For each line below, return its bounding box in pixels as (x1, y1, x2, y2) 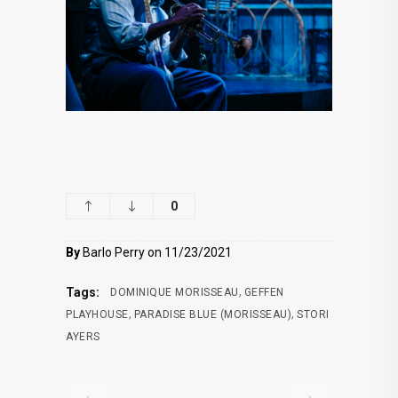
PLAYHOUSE (66, 308, 129, 322)
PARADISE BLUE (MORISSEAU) (133, 308, 291, 322)
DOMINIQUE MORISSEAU (110, 286, 239, 299)
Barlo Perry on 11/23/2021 (80, 245, 232, 260)
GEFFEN (243, 286, 284, 299)
